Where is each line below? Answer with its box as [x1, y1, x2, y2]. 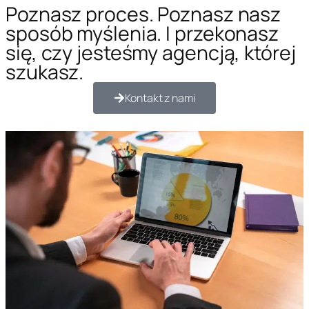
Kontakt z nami [125, 90, 195, 106]
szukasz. [6, 58, 84, 86]
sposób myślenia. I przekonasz [6, 19, 279, 47]
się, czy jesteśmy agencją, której [6, 39, 296, 66]
